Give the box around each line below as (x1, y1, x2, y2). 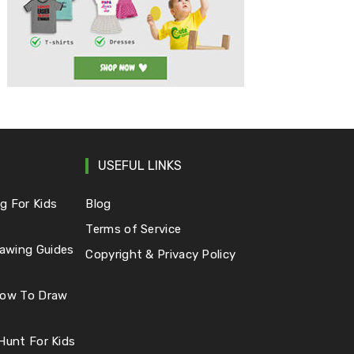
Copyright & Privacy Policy (85, 247, 236, 262)
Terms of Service (85, 221, 182, 236)
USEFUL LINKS (98, 157, 183, 173)
